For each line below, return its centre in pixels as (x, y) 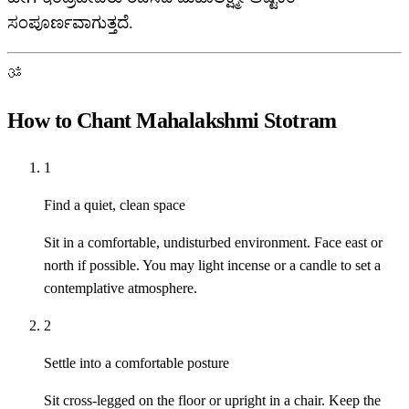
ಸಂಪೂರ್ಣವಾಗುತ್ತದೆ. (70, 23)
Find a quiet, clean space (115, 205)
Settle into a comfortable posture (136, 363)
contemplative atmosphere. (121, 288)
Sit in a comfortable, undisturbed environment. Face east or (213, 243)
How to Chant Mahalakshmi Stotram (172, 121)
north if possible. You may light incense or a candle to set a (212, 266)
